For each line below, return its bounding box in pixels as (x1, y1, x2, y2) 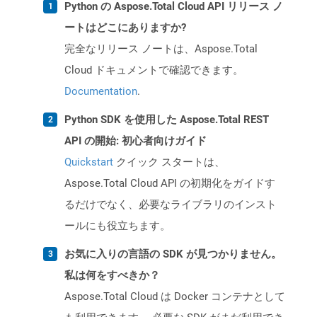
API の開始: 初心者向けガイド (64, 134, 207, 148)
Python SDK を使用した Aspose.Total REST (64, 113, 269, 127)
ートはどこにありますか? (64, 21, 186, 35)
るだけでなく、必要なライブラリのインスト (64, 198, 277, 212)
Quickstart (64, 156, 113, 169)
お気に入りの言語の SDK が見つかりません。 (64, 248, 282, 261)
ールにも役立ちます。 (64, 219, 171, 233)
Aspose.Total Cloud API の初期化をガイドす (64, 177, 275, 190)
